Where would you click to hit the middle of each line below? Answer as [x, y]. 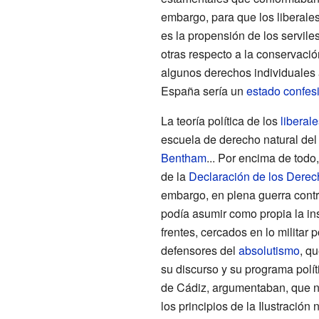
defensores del [199, 250]
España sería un [203, 90]
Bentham [183, 157]
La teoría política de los [220, 120]
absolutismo [269, 250]
